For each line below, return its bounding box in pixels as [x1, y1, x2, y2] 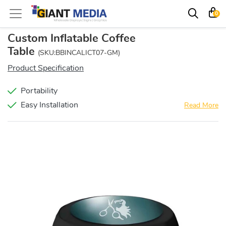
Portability [21, 87, 58, 95]
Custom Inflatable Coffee [8, 33, 136, 44]
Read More [184, 102, 218, 109]
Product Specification [8, 64, 84, 72]
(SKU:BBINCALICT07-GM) [38, 49, 120, 56]
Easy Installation [21, 101, 78, 109]
